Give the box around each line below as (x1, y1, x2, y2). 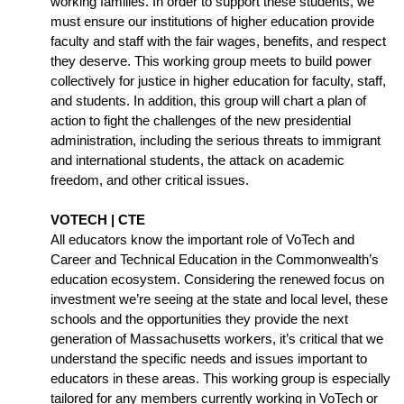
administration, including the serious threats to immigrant (50, 133, 381, 149)
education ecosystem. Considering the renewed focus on (50, 272, 384, 288)
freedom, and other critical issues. (50, 173, 249, 188)
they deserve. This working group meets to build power (50, 54, 372, 69)
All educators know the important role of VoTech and (50, 233, 354, 248)
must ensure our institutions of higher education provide (50, 14, 374, 30)
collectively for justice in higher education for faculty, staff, (50, 74, 386, 89)
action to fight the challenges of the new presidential (50, 114, 351, 129)
